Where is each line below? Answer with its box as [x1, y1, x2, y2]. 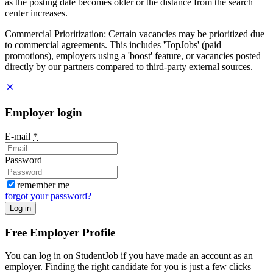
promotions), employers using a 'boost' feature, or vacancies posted [5, 51, 261, 62]
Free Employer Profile [5, 225, 115, 239]
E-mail [5, 130, 33, 141]
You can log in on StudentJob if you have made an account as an [5, 250, 253, 261]
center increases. [5, 8, 68, 19]
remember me [17, 179, 69, 190]
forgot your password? [5, 190, 91, 201]
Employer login [5, 106, 82, 119]
